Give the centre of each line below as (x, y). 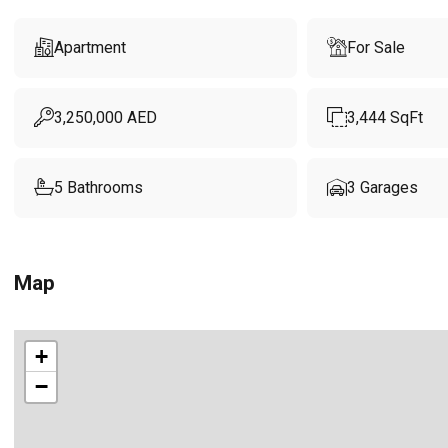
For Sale (375, 47)
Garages (388, 187)
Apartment (90, 47)
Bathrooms (105, 187)
